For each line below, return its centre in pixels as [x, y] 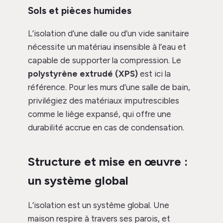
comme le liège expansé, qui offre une [100, 114]
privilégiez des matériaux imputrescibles [104, 101]
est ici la [154, 74]
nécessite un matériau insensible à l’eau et [107, 47]
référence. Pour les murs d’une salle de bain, [109, 87]
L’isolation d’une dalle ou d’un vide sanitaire [109, 34]
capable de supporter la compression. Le [105, 60]
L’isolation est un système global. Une [99, 205]
